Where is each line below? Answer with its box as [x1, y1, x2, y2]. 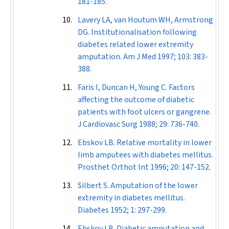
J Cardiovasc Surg [78, 119, 139, 130]
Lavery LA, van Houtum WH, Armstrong [78, 14, 213, 26]
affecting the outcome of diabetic [78, 94, 194, 105]
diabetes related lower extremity [78, 39, 193, 50]
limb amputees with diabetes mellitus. [78, 149, 213, 161]
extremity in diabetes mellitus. [78, 192, 185, 203]
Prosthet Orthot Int [78, 162, 150, 173]
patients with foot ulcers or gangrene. [78, 106, 211, 118]
